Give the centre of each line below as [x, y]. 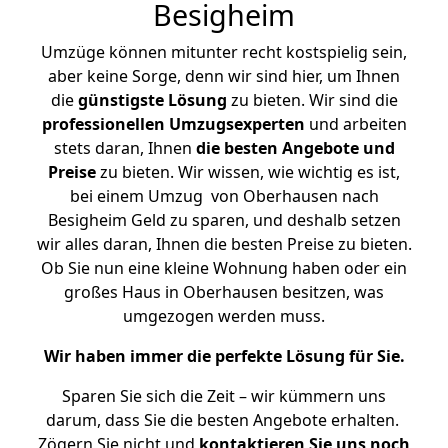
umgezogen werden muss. [224, 316]
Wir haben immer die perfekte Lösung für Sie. [224, 356]
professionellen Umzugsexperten [173, 124]
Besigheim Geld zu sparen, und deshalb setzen [224, 220]
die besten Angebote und [295, 148]
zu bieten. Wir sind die [312, 100]
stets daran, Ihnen [124, 148]
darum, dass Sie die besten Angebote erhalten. [224, 420]
